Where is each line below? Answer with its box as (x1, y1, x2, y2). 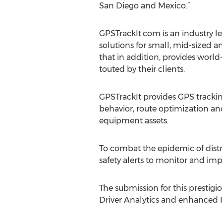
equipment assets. (99, 116, 168, 125)
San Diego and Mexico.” (99, 1, 190, 10)
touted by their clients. (99, 64, 185, 74)
